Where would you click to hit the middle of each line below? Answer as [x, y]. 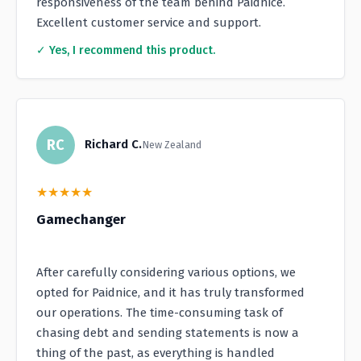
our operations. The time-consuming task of [160, 313]
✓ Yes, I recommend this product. [126, 51]
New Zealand [172, 145]
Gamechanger [81, 220]
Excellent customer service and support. [149, 23]
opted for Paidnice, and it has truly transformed [170, 293]
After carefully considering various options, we [166, 273]
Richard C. [113, 145]
